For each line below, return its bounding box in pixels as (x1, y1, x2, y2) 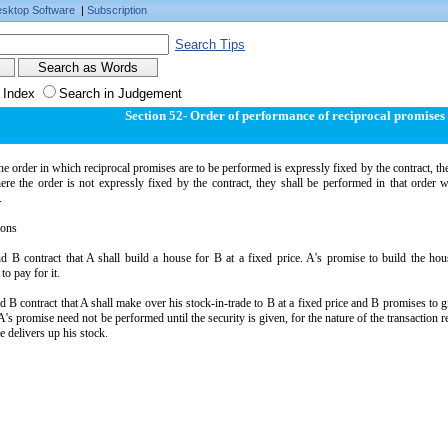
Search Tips (175, 37, 245, 52)
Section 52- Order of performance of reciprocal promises (125, 108, 446, 123)
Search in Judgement (59, 86, 182, 101)
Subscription (87, 4, 147, 16)
